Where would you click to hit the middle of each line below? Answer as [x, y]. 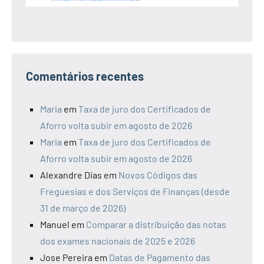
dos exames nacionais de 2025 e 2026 [118, 240]
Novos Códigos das [158, 174]
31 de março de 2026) [83, 207]
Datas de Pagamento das [160, 257]
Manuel [55, 224]
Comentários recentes [85, 76]
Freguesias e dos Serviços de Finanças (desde [135, 191]
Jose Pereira [66, 257]
